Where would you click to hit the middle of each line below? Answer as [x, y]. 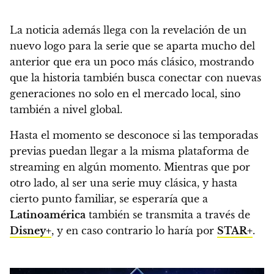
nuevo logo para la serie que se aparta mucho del [132, 46]
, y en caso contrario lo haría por [134, 230]
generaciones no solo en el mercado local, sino [125, 93]
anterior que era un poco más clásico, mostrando [132, 61]
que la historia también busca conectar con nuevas [135, 77]
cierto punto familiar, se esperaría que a [109, 198]
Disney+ [31, 230]
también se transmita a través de [168, 214]
